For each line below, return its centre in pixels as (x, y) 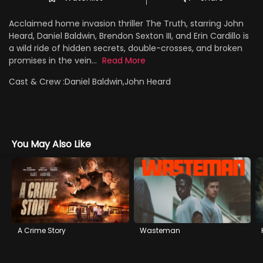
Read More (124, 60)
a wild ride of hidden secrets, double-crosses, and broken (126, 48)
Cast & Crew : (37, 81)
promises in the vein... (54, 60)
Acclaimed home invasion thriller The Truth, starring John (126, 23)
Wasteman (160, 231)
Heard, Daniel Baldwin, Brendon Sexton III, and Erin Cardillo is (129, 36)
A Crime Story (42, 231)
